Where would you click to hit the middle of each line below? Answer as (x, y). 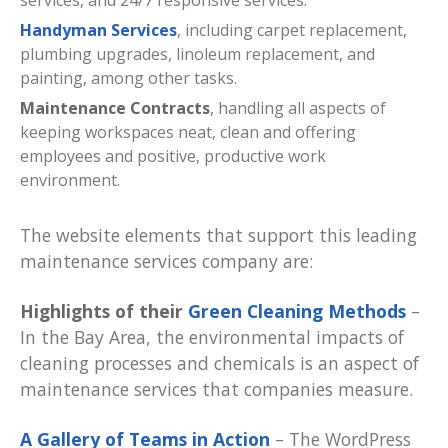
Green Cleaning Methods (297, 311)
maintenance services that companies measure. (216, 389)
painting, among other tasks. (128, 78)
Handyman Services (98, 30)
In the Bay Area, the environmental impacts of (212, 337)
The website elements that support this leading (218, 235)
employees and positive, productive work (173, 156)
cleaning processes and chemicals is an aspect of (219, 363)
